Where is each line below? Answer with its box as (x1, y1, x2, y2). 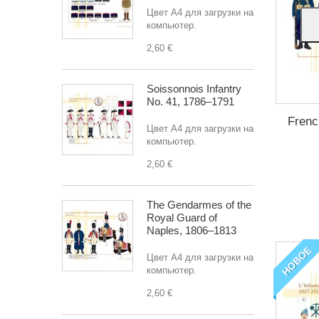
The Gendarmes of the (147, 199, 251, 211)
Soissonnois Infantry (147, 83, 241, 95)
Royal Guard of (147, 211, 217, 224)
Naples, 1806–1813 (147, 224, 236, 236)
